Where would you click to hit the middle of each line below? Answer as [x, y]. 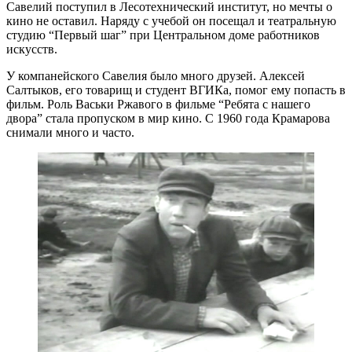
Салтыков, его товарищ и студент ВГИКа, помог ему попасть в [176, 90]
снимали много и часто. [70, 132]
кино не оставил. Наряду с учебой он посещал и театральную [171, 20]
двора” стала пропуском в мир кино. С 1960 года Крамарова [168, 118]
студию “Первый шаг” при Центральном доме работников [163, 35]
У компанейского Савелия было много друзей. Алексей [156, 75]
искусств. [32, 49]
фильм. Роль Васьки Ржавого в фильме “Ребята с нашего [158, 104]
